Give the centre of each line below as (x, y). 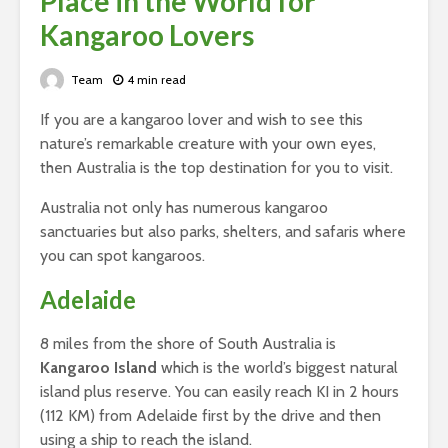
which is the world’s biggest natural (277, 368)
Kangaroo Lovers (147, 34)
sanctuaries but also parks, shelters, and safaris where (223, 232)
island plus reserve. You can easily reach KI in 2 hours (219, 392)
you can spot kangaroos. (122, 256)
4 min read (156, 80)
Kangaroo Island (98, 368)
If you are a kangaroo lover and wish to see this (201, 120)
